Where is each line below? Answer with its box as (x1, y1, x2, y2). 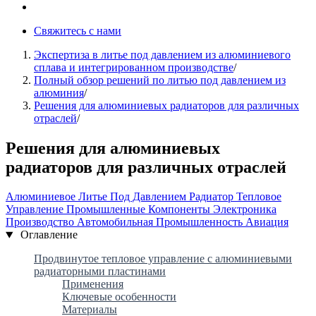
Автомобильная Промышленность (77, 216, 245, 229)
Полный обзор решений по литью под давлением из (34, 73, 286, 86)
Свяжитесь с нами (34, 24, 121, 37)
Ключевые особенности (62, 291, 176, 303)
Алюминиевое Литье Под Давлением (6, 190, 189, 203)
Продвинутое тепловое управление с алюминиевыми (34, 253, 292, 265)
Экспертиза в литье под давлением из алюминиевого (34, 48, 291, 61)
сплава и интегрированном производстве (34, 61, 233, 73)
